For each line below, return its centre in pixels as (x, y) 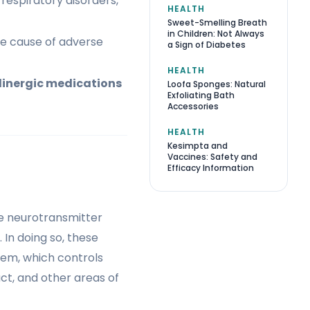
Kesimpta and (198, 145)
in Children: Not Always (216, 33)
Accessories (193, 106)
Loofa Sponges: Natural (217, 84)
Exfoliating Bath (201, 95)
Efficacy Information (211, 167)
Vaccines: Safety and (212, 156)
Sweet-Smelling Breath (217, 22)
